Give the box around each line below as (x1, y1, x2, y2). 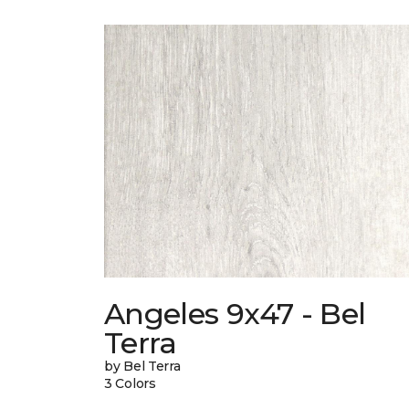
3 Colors (104, 375, 156, 393)
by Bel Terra (104, 358, 181, 375)
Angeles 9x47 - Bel (104, 296, 366, 332)
